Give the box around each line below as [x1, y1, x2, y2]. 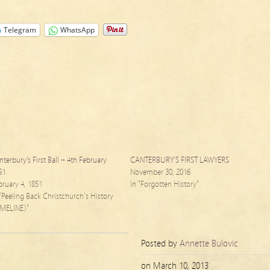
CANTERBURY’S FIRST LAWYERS [130, 155, 229, 165]
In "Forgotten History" [130, 180, 199, 189]
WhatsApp [60, 25, 95, 35]
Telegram [4, 25, 36, 35]
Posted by [141, 238, 180, 249]
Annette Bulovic [180, 238, 238, 249]
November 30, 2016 [130, 168, 190, 177]
